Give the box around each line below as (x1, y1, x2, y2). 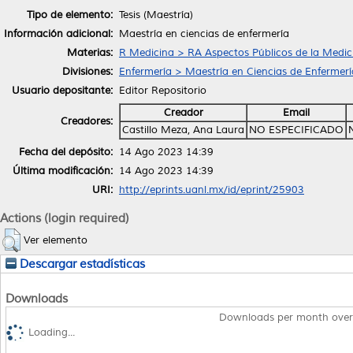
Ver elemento (24, 233, 87, 247)
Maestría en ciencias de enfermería (119, 27, 289, 40)
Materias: (67, 46, 113, 59)
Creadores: (61, 114, 113, 128)
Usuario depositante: (12, 84, 113, 97)
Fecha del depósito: (19, 145, 113, 158)
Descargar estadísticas (17, 256, 145, 271)
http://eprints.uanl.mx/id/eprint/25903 (119, 183, 304, 196)
